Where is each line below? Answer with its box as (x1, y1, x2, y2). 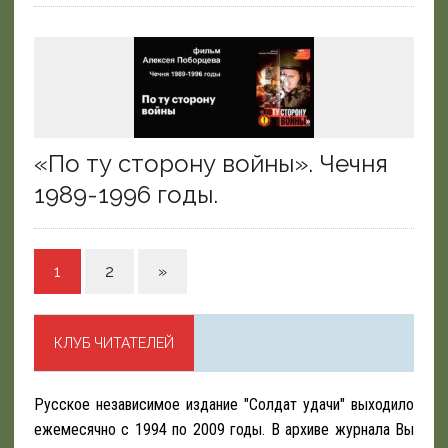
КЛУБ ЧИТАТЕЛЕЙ (53, 335, 174, 352)
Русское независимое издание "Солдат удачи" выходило (33, 395, 415, 415)
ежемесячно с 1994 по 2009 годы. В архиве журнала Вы (33, 420, 415, 440)
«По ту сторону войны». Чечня (33, 149, 388, 179)
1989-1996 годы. (33, 180, 218, 210)
